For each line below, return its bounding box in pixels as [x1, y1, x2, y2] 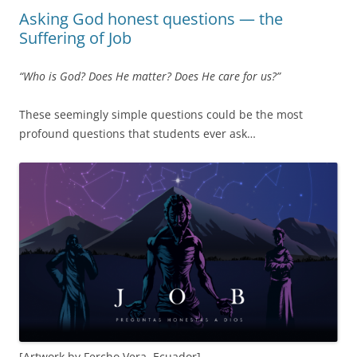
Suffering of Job [19, 26, 131, 49]
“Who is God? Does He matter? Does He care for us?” [19, 68, 280, 84]
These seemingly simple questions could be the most [19, 106, 303, 122]
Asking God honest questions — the [19, 7, 283, 29]
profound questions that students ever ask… [19, 125, 256, 141]
